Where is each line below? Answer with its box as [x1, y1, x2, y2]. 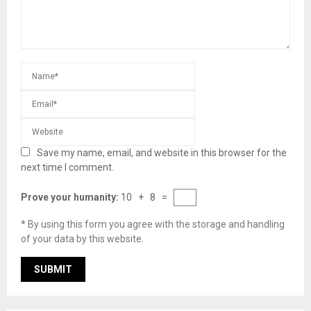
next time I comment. [21, 162, 114, 174]
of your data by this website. [21, 233, 144, 245]
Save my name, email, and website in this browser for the [37, 147, 287, 159]
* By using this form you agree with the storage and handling [21, 219, 285, 230]
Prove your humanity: [21, 192, 121, 203]
